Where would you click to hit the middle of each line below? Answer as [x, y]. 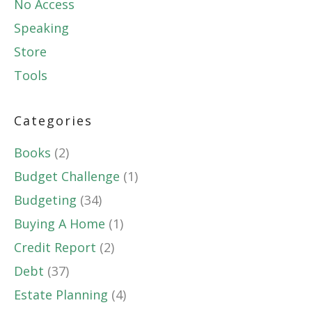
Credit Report [55, 248]
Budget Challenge [67, 177]
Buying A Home [60, 224]
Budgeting [45, 200]
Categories [53, 121]
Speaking [41, 28]
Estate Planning [61, 295]
